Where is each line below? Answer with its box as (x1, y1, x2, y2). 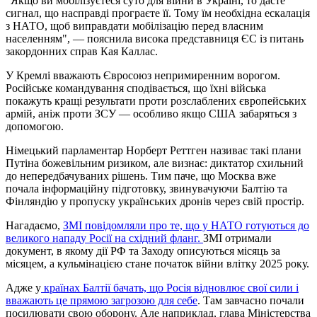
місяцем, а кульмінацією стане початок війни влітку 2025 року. (6, 258, 309, 270)
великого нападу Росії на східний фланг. (6, 232, 203, 245)
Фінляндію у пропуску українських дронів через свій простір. (6, 195, 304, 208)
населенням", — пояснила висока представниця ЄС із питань (6, 33, 304, 45)
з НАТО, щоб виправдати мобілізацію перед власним (6, 20, 263, 33)
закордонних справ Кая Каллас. (6, 45, 158, 58)
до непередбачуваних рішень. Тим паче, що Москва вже (6, 170, 276, 183)
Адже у (6, 282, 41, 294)
